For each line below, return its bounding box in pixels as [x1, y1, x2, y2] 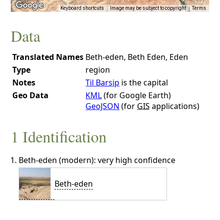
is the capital [119, 77, 168, 88]
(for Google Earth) [102, 89, 171, 101]
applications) [150, 100, 200, 111]
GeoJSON [85, 100, 120, 111]
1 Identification [11, 126, 107, 147]
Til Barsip [85, 77, 120, 88]
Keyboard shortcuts [60, 5, 104, 11]
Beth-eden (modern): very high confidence [19, 155, 176, 166]
